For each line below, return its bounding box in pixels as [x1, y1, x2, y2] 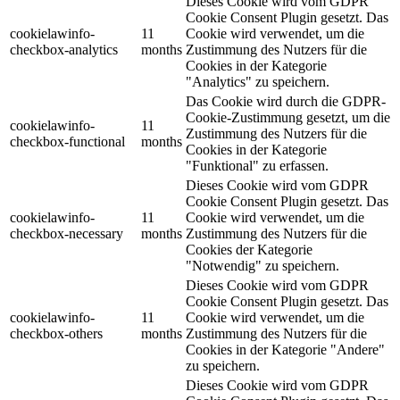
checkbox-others [10, 326, 103, 342]
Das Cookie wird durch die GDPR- [186, 94, 386, 110]
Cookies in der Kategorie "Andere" [186, 342, 385, 358]
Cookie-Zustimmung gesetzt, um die [186, 110, 390, 126]
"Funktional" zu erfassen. [186, 158, 329, 174]
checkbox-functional [10, 134, 125, 150]
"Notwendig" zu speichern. [186, 258, 339, 274]
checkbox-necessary [10, 226, 123, 242]
